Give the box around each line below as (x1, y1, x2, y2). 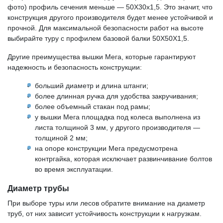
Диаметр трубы (7, 184, 69, 193)
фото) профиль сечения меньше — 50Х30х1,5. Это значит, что (7, 3, 215, 11)
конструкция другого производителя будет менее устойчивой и (7, 13, 213, 21)
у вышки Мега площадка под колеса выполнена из (35, 113, 200, 121)
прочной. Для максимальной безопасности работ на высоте (7, 24, 204, 32)
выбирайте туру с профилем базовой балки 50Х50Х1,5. (7, 34, 189, 42)
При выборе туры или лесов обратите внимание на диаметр (7, 199, 205, 207)
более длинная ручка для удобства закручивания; (35, 92, 198, 100)
